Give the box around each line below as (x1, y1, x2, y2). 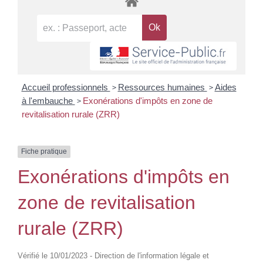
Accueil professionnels (21, 82, 110, 93)
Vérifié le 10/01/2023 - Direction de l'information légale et (18, 251, 209, 260)
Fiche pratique (21, 147, 67, 156)
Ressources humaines (117, 82, 207, 93)
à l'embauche (21, 96, 75, 106)
